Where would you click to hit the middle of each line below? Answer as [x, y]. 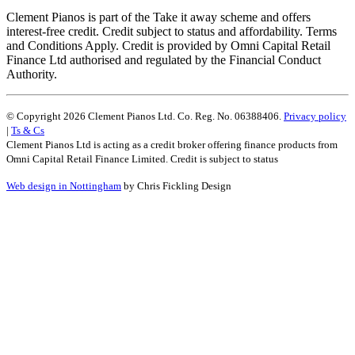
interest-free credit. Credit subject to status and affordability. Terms [172, 32]
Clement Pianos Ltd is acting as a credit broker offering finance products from [172, 145]
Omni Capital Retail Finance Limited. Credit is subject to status [142, 159]
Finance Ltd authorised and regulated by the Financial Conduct [164, 60]
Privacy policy [315, 116]
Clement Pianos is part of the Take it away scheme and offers [158, 17]
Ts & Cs [28, 131]
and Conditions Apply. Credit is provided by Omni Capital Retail [168, 46]
